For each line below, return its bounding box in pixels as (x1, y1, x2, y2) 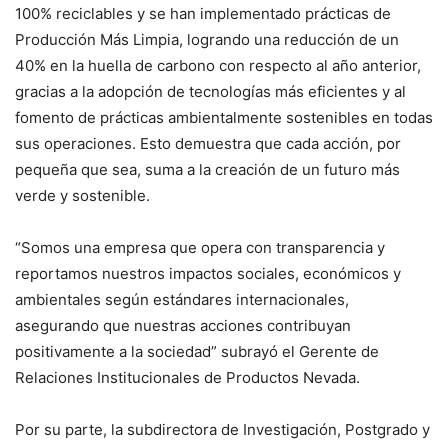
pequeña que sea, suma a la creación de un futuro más (15, 159, 400, 179)
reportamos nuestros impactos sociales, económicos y (15, 263, 401, 283)
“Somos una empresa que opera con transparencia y (15, 237, 385, 257)
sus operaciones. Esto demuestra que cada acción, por (15, 133, 401, 153)
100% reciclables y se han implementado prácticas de (15, 3, 391, 23)
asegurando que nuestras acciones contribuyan (15, 315, 351, 335)
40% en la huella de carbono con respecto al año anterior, (15, 55, 421, 75)
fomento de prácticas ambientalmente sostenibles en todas (15, 107, 433, 127)
